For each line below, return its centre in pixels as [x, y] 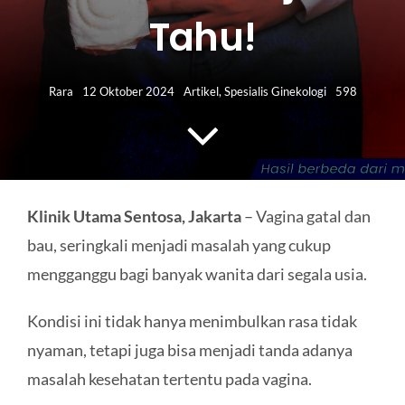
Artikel [201, 92]
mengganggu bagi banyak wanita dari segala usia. [197, 273]
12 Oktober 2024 [128, 92]
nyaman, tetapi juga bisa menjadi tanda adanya [189, 349]
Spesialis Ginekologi [275, 92]
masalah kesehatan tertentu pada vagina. [169, 378]
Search [44, 56]
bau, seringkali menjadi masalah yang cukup [179, 245]
